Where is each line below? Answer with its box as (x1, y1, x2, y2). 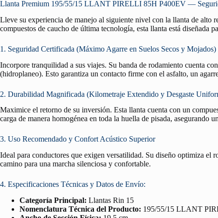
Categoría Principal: (19, 196, 87, 204)
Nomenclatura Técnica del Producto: (19, 204, 141, 213)
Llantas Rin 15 (87, 196, 134, 204)
